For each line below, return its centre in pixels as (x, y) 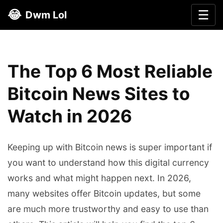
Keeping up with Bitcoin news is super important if (110, 147)
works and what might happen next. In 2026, (99, 178)
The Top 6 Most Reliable (110, 72)
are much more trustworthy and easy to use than (108, 209)
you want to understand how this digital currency (108, 163)
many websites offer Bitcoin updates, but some (104, 194)
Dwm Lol (46, 15)
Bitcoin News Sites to (99, 94)
